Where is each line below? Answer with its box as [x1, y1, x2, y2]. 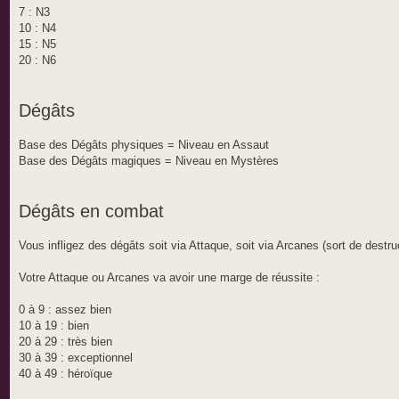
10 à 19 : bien [19, 319, 89, 333]
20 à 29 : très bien [19, 335, 112, 349]
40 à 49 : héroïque [19, 367, 112, 381]
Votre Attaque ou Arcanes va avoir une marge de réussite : [19, 271, 320, 285]
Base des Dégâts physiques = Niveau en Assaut [19, 138, 269, 152]
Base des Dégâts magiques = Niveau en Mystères [19, 154, 279, 168]
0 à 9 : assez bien [19, 303, 111, 317]
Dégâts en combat [19, 201, 164, 222]
